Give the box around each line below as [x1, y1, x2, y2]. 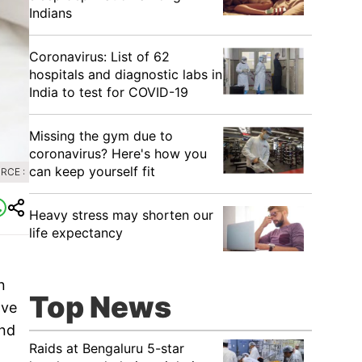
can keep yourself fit [29, 163, 155, 179]
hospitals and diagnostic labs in [29, 66, 222, 82]
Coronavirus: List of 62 [29, 48, 170, 65]
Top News [29, 289, 171, 325]
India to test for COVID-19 [29, 84, 188, 100]
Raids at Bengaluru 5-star [29, 340, 184, 356]
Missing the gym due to [29, 128, 173, 144]
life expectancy [29, 225, 123, 241]
